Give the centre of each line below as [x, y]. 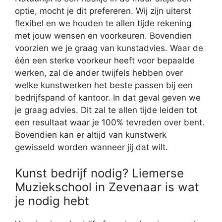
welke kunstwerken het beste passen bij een [104, 85]
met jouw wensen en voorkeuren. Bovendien [103, 36]
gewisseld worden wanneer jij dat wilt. [91, 147]
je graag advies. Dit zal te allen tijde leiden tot [106, 110]
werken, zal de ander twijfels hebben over [99, 73]
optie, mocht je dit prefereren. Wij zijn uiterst [103, 11]
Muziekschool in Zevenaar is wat [107, 187]
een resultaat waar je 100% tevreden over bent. [110, 122]
